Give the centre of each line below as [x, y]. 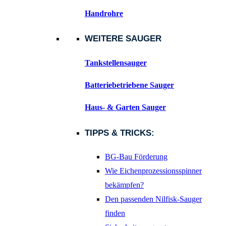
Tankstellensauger [116, 63]
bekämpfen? [124, 185]
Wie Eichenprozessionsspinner [153, 171]
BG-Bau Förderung [136, 157]
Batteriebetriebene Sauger [129, 85]
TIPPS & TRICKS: [120, 133]
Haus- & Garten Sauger [125, 107]
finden [115, 213]
